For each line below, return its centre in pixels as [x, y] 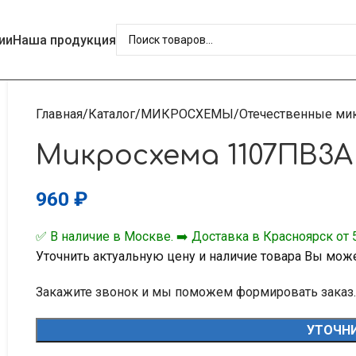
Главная [59, 114]
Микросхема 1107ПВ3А [194, 156]
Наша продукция [64, 40]
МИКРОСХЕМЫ [187, 114]
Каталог [112, 114]
